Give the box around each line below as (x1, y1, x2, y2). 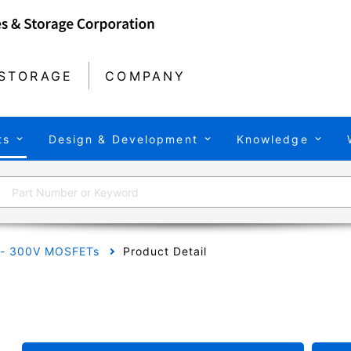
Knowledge (236, 132, 309, 146)
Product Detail (123, 244, 207, 259)
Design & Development (48, 132, 198, 146)
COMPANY (105, 67, 186, 84)
